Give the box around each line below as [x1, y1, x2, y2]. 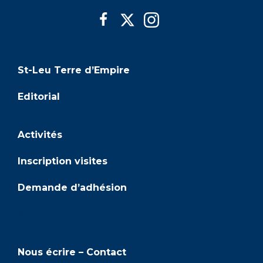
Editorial [18, 90, 60, 102]
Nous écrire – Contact [18, 246, 126, 258]
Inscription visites [18, 155, 107, 167]
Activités [18, 129, 62, 140]
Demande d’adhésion [18, 181, 127, 193]
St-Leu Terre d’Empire [18, 64, 130, 76]
